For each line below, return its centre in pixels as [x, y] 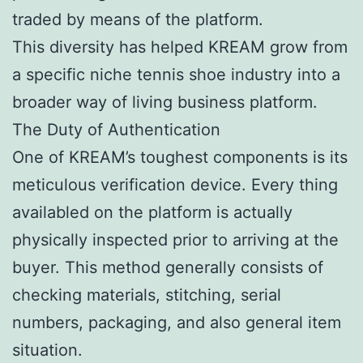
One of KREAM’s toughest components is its [180, 157]
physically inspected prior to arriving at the [175, 239]
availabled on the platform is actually [152, 212]
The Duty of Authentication [116, 129]
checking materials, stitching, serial [147, 295]
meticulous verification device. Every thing [175, 184]
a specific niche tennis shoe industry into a [176, 74]
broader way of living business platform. [165, 102]
